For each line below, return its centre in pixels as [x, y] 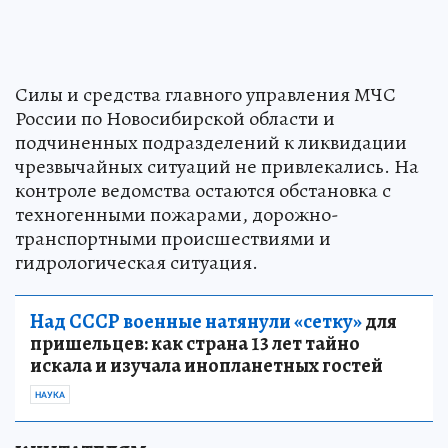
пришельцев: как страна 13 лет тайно [195, 343]
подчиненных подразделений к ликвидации [211, 142]
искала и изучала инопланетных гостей [206, 365]
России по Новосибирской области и [175, 118]
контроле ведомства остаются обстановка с [203, 190]
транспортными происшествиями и [173, 238]
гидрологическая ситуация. [136, 262]
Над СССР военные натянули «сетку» [196, 321]
